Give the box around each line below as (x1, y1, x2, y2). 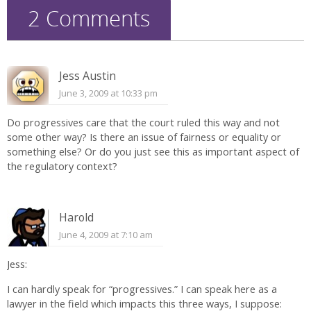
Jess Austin (59, 67, 116, 83)
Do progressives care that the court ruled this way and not (7, 115, 280, 129)
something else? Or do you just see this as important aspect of (7, 144, 299, 158)
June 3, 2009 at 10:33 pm (59, 86, 158, 99)
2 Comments (28, 3, 150, 33)
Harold (59, 210, 94, 226)
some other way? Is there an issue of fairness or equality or (7, 130, 281, 144)
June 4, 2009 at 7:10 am (59, 228, 153, 242)
